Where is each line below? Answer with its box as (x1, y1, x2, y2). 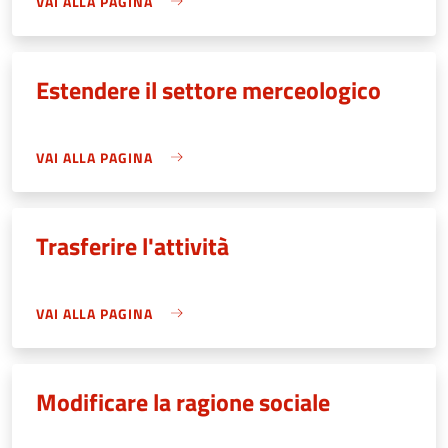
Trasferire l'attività (36, 227, 229, 264)
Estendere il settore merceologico (36, 71, 381, 108)
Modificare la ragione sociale (36, 383, 330, 420)
